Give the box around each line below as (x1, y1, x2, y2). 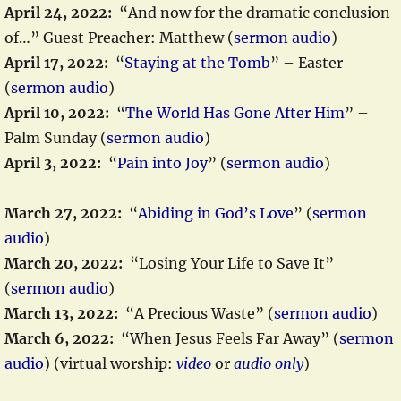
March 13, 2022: (4, 304, 122, 322)
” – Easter (270, 54, 343, 72)
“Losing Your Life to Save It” (126, 254, 334, 272)
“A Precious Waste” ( (122, 304, 274, 322)
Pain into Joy (117, 154, 208, 172)
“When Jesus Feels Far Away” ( (117, 329, 339, 347)
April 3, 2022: (4, 154, 105, 172)
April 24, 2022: (4, 4, 115, 21)
